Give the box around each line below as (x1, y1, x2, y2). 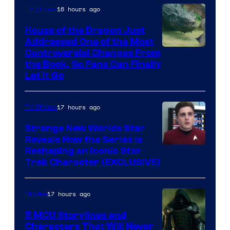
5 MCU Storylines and (25, 209, 126, 221)
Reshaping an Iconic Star (25, 145, 141, 157)
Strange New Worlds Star (25, 123, 145, 135)
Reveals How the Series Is (25, 134, 142, 146)
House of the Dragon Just (25, 25, 145, 36)
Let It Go (25, 70, 64, 82)
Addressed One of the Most (25, 36, 154, 48)
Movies (25, 190, 47, 199)
